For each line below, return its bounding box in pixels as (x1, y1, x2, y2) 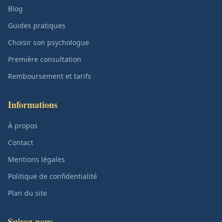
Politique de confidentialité (8, 171, 97, 181)
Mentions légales (8, 155, 65, 164)
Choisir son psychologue (8, 38, 89, 47)
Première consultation (8, 55, 81, 64)
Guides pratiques (8, 21, 65, 30)
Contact (8, 138, 33, 147)
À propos (8, 121, 38, 130)
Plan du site (8, 188, 47, 198)
